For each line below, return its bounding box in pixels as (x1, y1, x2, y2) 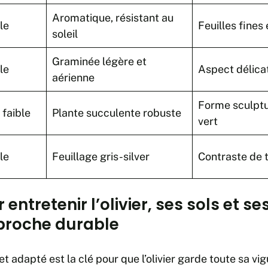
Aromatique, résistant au (52, 11, 173, 24)
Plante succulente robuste (52, 106, 181, 119)
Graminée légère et (52, 54, 147, 68)
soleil (52, 27, 78, 40)
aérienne (52, 71, 95, 84)
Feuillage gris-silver (52, 150, 150, 163)
